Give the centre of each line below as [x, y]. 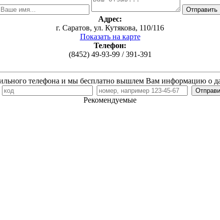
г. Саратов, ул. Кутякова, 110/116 [110, 28]
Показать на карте [110, 37]
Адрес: [110, 19]
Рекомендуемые [110, 100]
